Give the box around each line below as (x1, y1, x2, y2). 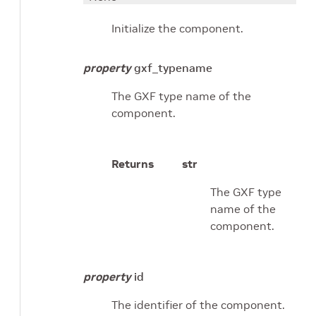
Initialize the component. (111, 21, 243, 36)
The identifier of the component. (111, 298, 285, 312)
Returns (111, 157, 154, 171)
